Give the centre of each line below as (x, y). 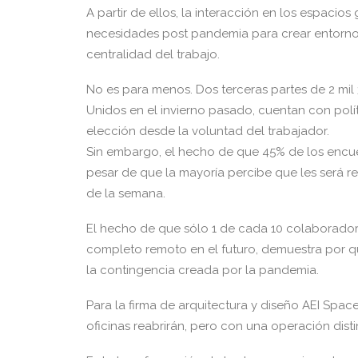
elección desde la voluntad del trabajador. (208, 131)
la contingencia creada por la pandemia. (203, 270)
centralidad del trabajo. (153, 54)
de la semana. (126, 193)
